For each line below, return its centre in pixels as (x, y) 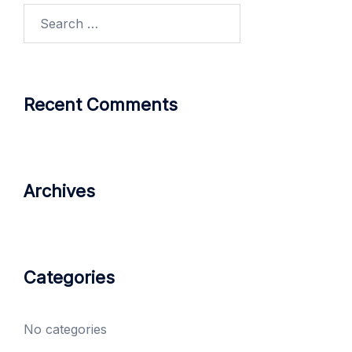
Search (44, 13)
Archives (59, 191)
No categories (65, 329)
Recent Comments (101, 104)
